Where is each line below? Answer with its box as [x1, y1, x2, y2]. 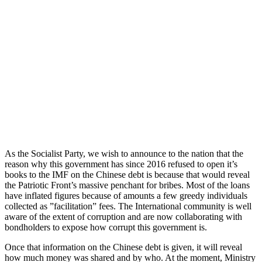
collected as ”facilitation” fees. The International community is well [5, 201, 251, 211]
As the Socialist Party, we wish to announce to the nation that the [5, 148, 243, 158]
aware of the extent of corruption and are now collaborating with [5, 211, 242, 222]
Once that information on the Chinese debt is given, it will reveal [5, 242, 242, 252]
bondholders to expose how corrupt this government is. [5, 222, 207, 232]
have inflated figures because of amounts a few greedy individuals [5, 190, 247, 201]
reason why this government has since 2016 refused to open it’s [5, 158, 237, 169]
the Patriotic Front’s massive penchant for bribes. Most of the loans [5, 180, 250, 190]
